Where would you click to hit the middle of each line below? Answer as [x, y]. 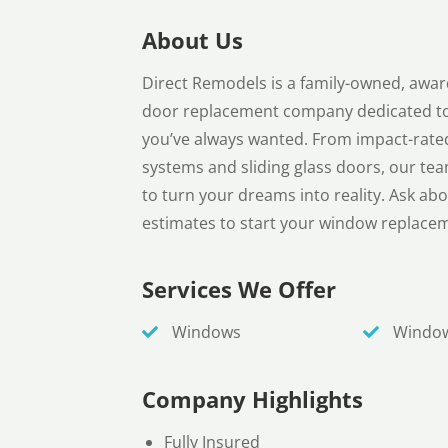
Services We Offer [239, 289]
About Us [192, 39]
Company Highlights [252, 398]
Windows [204, 332]
